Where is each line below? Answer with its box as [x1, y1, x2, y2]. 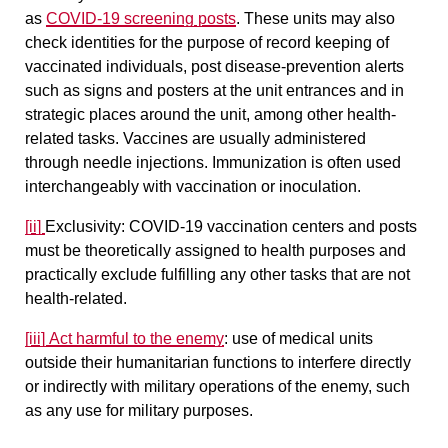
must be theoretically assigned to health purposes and [25, 241, 406, 259]
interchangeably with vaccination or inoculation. [25, 177, 361, 195]
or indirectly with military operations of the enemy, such [25, 377, 410, 395]
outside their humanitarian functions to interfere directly [25, 353, 411, 371]
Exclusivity [45, 217, 121, 235]
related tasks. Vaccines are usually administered [25, 129, 366, 147]
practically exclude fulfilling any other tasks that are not [25, 265, 410, 283]
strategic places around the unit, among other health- [25, 105, 396, 123]
